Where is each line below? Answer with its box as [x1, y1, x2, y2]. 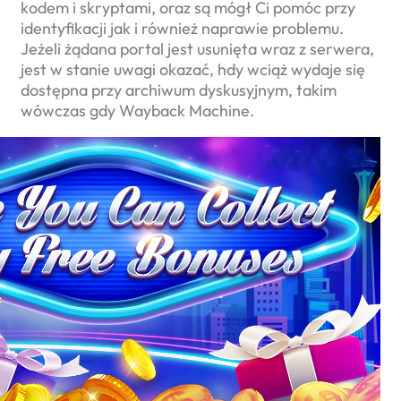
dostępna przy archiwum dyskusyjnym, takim [21, 80, 337, 101]
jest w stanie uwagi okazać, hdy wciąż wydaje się [21, 59, 365, 81]
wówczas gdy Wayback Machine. [21, 100, 254, 122]
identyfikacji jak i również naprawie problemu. [21, 18, 344, 39]
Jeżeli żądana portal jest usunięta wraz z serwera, [21, 38, 374, 60]
